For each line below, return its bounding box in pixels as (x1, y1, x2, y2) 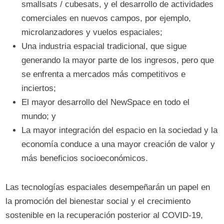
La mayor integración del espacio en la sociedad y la (21, 125, 218, 135)
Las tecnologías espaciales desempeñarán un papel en (5, 182, 210, 192)
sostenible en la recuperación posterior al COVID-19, (5, 210, 203, 220)
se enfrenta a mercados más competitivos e (21, 69, 186, 79)
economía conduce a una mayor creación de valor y (21, 139, 215, 149)
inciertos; (21, 83, 56, 93)
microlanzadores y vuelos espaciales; (21, 27, 163, 37)
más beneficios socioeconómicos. (21, 153, 148, 163)
